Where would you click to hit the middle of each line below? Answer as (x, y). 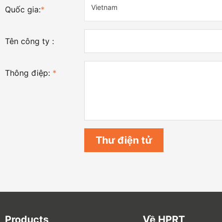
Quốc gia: (23, 9)
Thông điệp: (29, 73)
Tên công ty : (29, 41)
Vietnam (104, 7)
